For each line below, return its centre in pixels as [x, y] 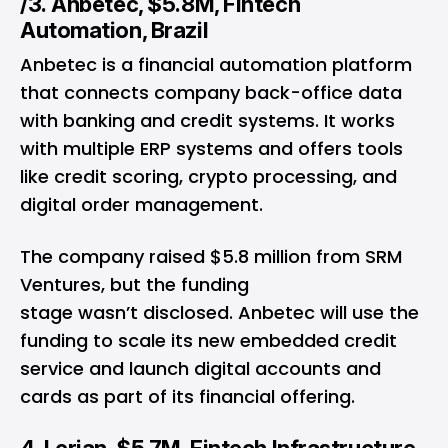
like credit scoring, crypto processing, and [208, 177]
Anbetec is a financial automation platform [216, 65]
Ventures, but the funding [134, 285]
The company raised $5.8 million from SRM [211, 257]
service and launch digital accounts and [200, 369]
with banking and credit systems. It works [207, 121]
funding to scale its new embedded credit [208, 341]
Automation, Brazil [116, 30]
